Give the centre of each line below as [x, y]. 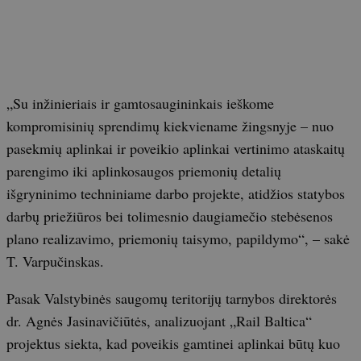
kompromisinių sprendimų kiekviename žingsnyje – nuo [170, 125]
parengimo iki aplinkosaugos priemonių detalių [144, 170]
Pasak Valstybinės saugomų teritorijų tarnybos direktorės [172, 298]
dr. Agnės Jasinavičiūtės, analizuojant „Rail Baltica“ [159, 320]
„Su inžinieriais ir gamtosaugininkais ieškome [140, 103]
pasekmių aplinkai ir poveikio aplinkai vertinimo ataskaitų [176, 148]
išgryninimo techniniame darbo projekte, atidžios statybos [176, 193]
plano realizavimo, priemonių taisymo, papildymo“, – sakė [178, 238]
